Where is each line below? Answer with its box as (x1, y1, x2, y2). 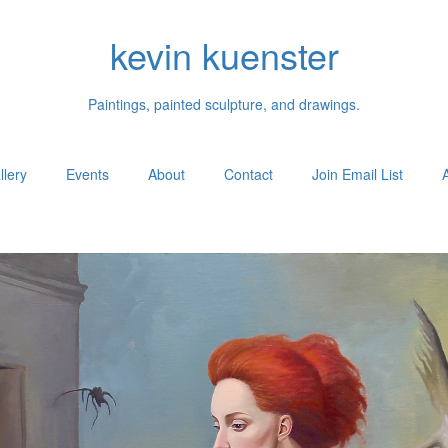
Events (66, 164, 109, 184)
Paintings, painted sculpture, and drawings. (88, 93, 360, 114)
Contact (224, 164, 273, 184)
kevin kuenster (109, 29, 339, 80)
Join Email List (312, 164, 403, 184)
